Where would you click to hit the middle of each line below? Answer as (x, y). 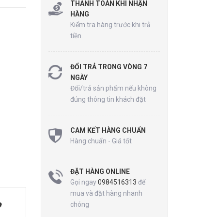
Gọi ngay (84, 182)
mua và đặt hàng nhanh (106, 193)
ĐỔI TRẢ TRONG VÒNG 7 (108, 67)
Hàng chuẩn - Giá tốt (101, 141)
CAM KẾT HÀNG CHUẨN (108, 130)
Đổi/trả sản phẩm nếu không (113, 88)
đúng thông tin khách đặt (108, 99)
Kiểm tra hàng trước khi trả (110, 25)
